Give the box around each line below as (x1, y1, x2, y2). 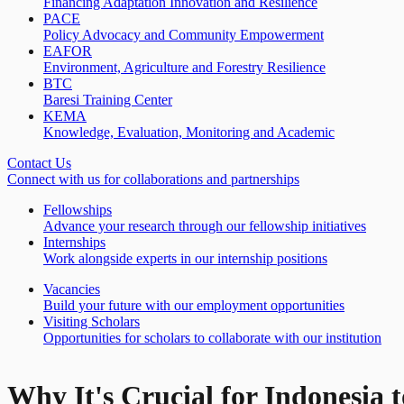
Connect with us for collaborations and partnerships (7, 170, 299, 187)
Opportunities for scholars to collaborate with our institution (43, 329, 381, 345)
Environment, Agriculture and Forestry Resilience (43, 59, 326, 75)
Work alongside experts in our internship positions (43, 250, 327, 266)
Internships (43, 234, 106, 250)
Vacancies (43, 280, 100, 297)
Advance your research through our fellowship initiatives (43, 217, 366, 234)
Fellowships (43, 201, 112, 217)
